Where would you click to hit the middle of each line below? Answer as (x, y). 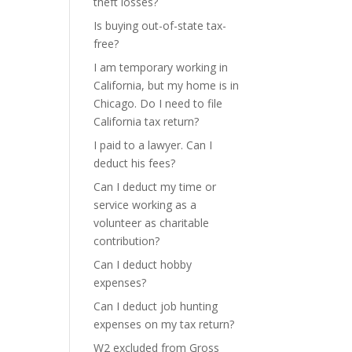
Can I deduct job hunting (156, 306)
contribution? (127, 241)
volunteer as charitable (152, 223)
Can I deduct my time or (155, 187)
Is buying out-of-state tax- (160, 26)
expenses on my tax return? (164, 324)
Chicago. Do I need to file (158, 103)
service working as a (145, 205)
